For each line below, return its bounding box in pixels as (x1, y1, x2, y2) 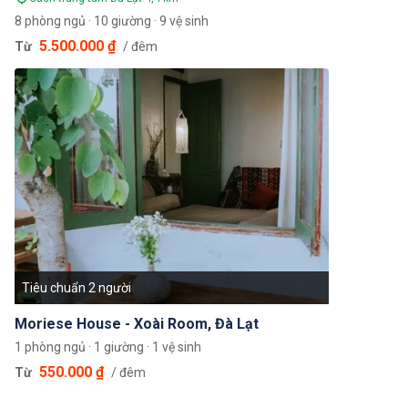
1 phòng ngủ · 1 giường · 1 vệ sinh (15, 339, 201, 354)
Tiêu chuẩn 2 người (22, 280, 131, 295)
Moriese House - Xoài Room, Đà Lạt (15, 314, 259, 332)
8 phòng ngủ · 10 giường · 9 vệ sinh (15, 14, 209, 29)
